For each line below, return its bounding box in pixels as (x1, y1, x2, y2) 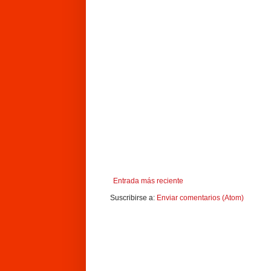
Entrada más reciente (113, 176, 183, 185)
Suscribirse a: (110, 193, 157, 202)
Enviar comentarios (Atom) (157, 193, 244, 202)
